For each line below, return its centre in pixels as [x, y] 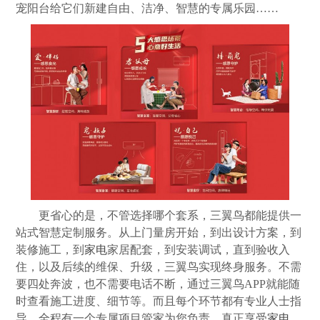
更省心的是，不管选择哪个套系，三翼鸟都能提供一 [170, 215]
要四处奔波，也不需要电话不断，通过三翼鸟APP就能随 [158, 284]
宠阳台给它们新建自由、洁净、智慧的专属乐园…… [147, 8]
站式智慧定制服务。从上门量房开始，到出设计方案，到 [159, 232]
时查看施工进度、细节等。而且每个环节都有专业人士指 [159, 301]
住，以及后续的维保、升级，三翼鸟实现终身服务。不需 [159, 266]
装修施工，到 [50, 249]
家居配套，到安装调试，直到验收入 [199, 249]
